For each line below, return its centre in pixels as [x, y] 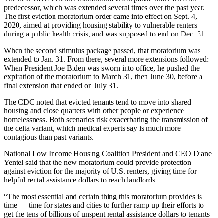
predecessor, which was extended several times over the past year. [104, 7]
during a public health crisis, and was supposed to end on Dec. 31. [105, 34]
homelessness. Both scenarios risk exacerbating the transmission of [106, 119]
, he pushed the [176, 68]
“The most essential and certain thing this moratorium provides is [103, 196]
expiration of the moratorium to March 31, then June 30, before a [103, 76]
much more [163, 128]
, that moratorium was [167, 50]
